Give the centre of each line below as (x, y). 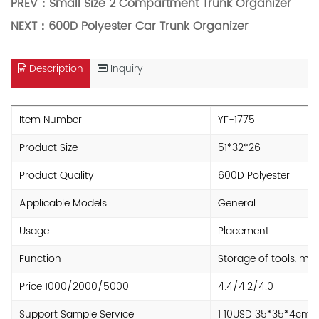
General (237, 203)
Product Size (48, 148)
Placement (244, 231)
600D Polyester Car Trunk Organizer (148, 26)
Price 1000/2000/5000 (74, 287)
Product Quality (56, 176)
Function (40, 259)
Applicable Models (63, 203)
